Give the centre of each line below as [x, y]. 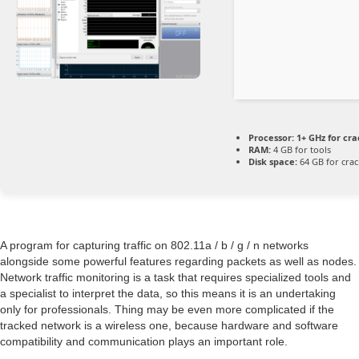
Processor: [271, 138]
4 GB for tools [301, 150]
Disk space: [273, 162]
